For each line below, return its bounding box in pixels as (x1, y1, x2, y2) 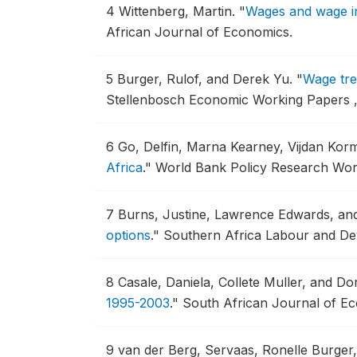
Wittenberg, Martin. (119, 3, 239, 19)
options (106, 227, 151, 243)
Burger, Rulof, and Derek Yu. (117, 71, 296, 87)
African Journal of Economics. (106, 24, 292, 40)
